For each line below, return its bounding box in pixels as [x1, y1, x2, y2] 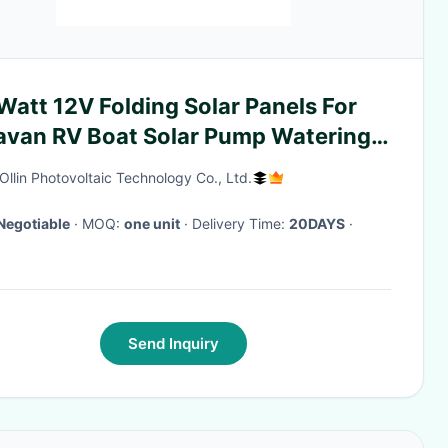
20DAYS [289, 215, 345, 232]
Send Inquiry [127, 334, 219, 353]
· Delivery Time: [192, 215, 289, 232]
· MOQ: [82, 215, 124, 232]
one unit [124, 215, 180, 232]
